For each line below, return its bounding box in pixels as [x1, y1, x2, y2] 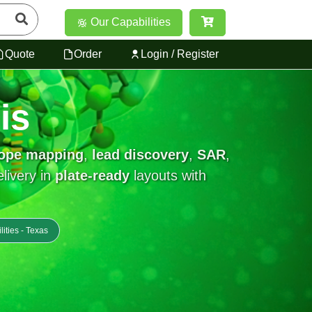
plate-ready [55, 168, 130, 183]
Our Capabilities [88, 16, 171, 29]
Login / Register [141, 47, 219, 60]
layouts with [130, 168, 206, 183]
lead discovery [92, 147, 189, 162]
